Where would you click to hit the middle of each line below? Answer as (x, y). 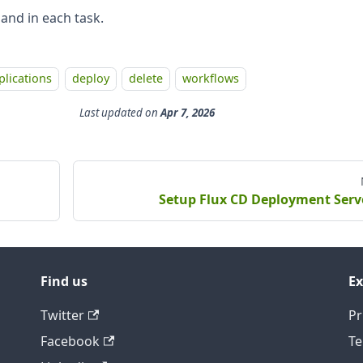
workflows (211, 79)
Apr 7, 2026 (187, 112)
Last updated (111, 112)
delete (145, 79)
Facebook (70, 341)
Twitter (62, 315)
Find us (64, 281)
